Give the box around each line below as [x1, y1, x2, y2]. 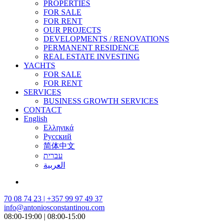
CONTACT [24, 106, 62, 114]
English [24, 114, 47, 123]
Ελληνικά [43, 123, 74, 132]
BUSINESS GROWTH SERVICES [43, 97, 158, 105]
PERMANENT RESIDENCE [43, 43, 139, 52]
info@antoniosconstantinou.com [4, 203, 105, 212]
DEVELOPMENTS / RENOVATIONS [43, 35, 169, 43]
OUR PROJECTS [43, 26, 101, 34]
